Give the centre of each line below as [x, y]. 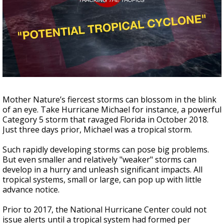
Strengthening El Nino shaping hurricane [107, 11]
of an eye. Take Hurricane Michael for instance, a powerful [112, 109]
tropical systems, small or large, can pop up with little [102, 179]
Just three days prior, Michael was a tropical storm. [98, 129]
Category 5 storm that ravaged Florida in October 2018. [105, 119]
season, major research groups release [104, 19]
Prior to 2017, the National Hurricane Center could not [104, 209]
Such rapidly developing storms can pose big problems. [106, 149]
